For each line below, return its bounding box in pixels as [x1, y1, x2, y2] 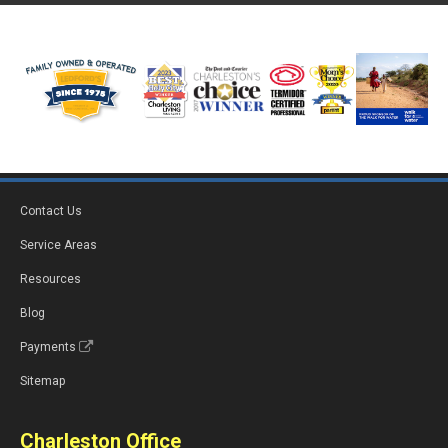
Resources [20, 272, 81, 287]
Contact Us [20, 204, 82, 219]
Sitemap [20, 374, 65, 389]
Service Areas [20, 238, 97, 253]
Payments [20, 340, 76, 355]
